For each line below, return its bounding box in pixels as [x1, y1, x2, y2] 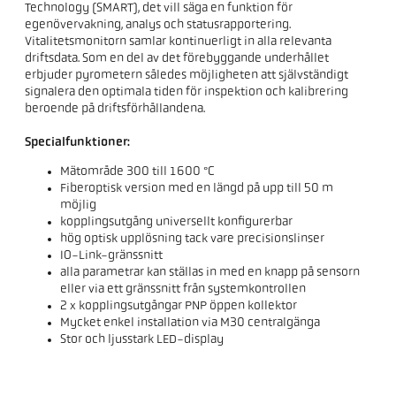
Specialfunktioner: [25, 136, 131, 150]
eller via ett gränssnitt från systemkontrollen [60, 283, 307, 297]
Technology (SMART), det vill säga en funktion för [25, 2, 293, 16]
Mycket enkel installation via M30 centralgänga [60, 316, 321, 331]
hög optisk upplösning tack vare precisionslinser [60, 232, 325, 247]
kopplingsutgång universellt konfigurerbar [60, 216, 293, 230]
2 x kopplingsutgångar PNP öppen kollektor [60, 300, 298, 314]
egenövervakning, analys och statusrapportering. [25, 19, 292, 33]
